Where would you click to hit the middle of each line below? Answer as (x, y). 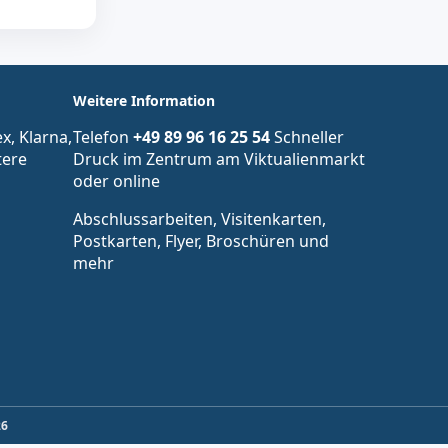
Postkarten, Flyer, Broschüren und (201, 240)
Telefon (103, 136)
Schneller (307, 136)
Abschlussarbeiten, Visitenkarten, (199, 218)
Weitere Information (144, 100)
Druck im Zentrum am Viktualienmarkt (219, 158)
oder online (116, 180)
